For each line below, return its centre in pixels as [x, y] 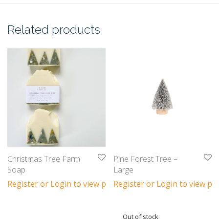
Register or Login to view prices [65, 184]
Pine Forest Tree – [145, 159]
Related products [54, 30]
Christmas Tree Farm [44, 159]
